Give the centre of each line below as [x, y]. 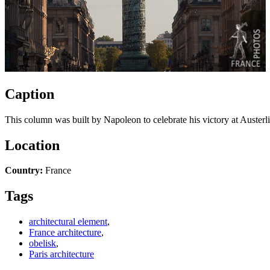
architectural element [68, 222]
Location [32, 145]
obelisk [42, 243]
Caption [30, 94]
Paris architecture [61, 254]
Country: [24, 171]
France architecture [65, 233]
